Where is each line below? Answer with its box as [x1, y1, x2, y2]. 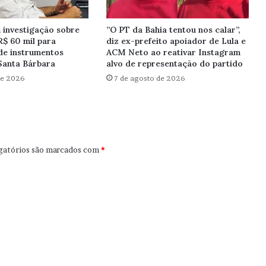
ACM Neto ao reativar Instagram [106, 47, 240, 58]
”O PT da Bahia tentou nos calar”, [106, 24, 240, 36]
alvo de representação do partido [106, 58, 243, 69]
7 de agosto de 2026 [113, 74, 185, 83]
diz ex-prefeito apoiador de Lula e [106, 36, 246, 47]
